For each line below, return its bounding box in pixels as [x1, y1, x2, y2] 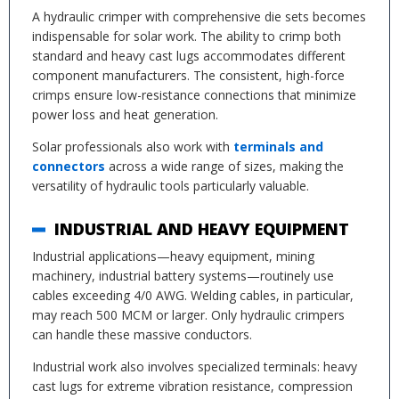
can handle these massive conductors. [32, 326, 252, 343]
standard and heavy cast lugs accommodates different [32, 47, 346, 64]
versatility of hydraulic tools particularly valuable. [32, 177, 309, 194]
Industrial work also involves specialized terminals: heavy [32, 358, 357, 375]
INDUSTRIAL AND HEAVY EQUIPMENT [54, 218, 349, 240]
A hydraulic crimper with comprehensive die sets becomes [32, 8, 366, 25]
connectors [32, 158, 105, 175]
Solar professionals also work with [32, 138, 233, 155]
